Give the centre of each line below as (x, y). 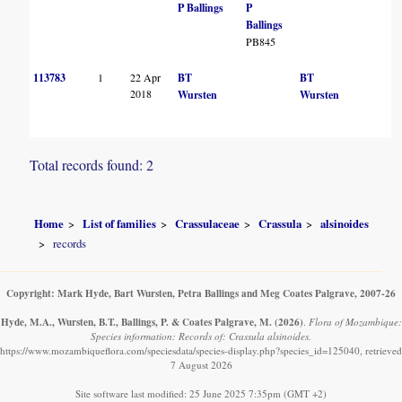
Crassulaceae (208, 224)
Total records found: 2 (92, 165)
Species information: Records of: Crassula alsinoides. (201, 336)
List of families (120, 224)
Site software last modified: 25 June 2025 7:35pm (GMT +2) (201, 393)
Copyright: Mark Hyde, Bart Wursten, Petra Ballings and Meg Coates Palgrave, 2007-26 (201, 293)
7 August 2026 (201, 364)
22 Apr (146, 78)
